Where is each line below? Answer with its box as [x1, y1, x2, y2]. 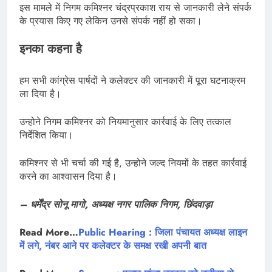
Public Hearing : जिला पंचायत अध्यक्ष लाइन [78, 225, 247, 240]
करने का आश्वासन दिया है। [19, 169, 117, 184]
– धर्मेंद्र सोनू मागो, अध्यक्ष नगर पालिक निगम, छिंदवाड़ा [19, 197, 212, 212]
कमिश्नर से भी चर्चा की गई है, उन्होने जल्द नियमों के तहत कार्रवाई [19, 156, 246, 171]
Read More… [19, 225, 78, 240]
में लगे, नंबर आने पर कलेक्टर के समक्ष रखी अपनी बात [19, 239, 206, 253]
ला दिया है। [19, 87, 61, 101]
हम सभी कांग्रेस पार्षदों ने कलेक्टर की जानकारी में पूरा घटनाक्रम [19, 73, 245, 88]
